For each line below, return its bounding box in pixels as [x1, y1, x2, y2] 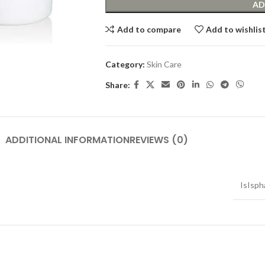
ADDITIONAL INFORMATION [5, 133, 130, 147]
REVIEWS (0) [129, 133, 188, 147]
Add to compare [117, 24, 181, 34]
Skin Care [146, 59, 182, 70]
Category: [105, 59, 145, 70]
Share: [105, 79, 130, 90]
